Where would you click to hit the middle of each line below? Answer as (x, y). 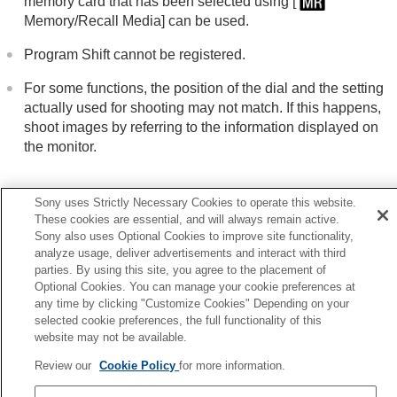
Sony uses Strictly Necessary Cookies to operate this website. (196, 202)
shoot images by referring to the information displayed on (202, 128)
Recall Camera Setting (92, 230)
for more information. (233, 366)
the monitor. (61, 147)
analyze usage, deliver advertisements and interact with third (191, 253)
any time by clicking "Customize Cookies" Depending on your (192, 304)
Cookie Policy (140, 366)
